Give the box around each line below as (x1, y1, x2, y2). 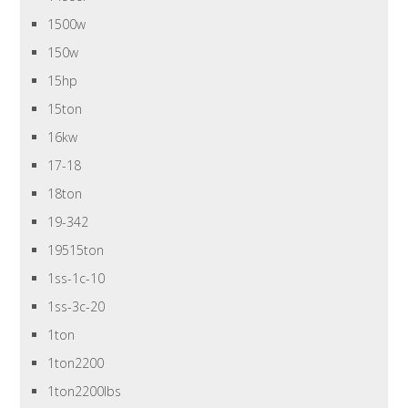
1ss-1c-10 (47, 270, 106, 288)
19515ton (47, 241, 105, 260)
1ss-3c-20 (47, 298, 106, 316)
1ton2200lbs (47, 382, 122, 401)
